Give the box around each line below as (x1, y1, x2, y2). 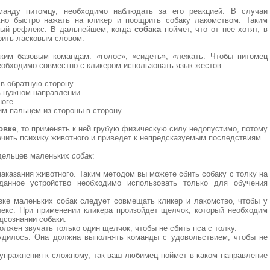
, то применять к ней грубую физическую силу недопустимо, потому (16, 124, 268, 133)
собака (134, 25, 161, 34)
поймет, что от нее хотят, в (161, 25, 268, 34)
